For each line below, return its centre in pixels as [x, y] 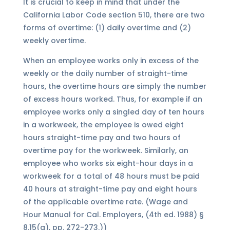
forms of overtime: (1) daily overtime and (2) [107, 28]
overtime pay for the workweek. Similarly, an [106, 151]
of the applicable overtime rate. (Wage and [105, 202]
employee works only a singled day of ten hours [113, 112]
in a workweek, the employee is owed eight [103, 125]
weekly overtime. [54, 41]
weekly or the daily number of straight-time [105, 74]
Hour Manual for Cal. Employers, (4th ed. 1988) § [113, 215]
